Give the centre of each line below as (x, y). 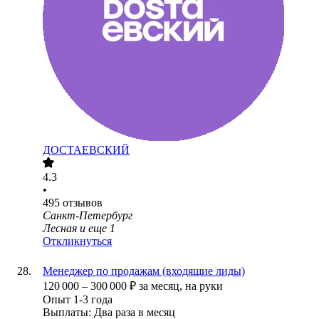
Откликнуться (77, 241)
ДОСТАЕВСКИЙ (86, 150)
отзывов (83, 203)
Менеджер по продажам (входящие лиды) (144, 271)
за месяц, (162, 286)
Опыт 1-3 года (78, 300)
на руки (204, 286)
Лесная (60, 229)
